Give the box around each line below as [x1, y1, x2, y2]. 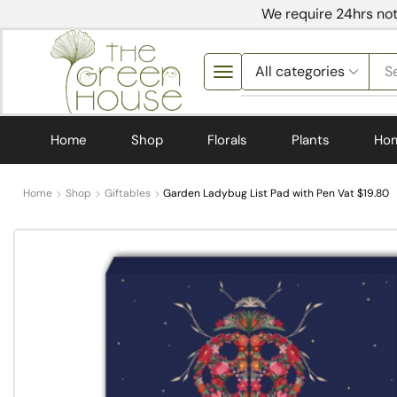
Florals [207, 130, 247, 149]
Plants [292, 130, 330, 149]
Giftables [105, 186, 152, 201]
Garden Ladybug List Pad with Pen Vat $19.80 [163, 186, 390, 201]
